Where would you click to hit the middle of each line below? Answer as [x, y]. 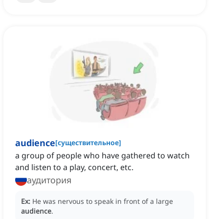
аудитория [49, 180]
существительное [88, 143]
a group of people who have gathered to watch [102, 156]
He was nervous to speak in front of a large [103, 201]
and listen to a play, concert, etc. [74, 167]
